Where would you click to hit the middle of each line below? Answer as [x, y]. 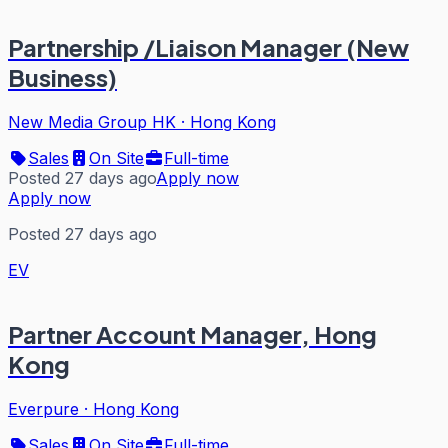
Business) [62, 76]
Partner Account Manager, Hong [192, 334]
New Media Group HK [92, 121]
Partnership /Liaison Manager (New [208, 46]
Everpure [43, 409]
